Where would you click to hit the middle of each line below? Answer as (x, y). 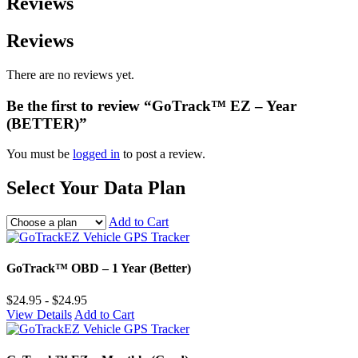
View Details (39, 314)
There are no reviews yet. (70, 74)
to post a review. (163, 154)
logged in (96, 154)
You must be (40, 154)
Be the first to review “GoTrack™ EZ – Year (151, 105)
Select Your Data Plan (96, 188)
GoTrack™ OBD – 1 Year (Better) (99, 268)
